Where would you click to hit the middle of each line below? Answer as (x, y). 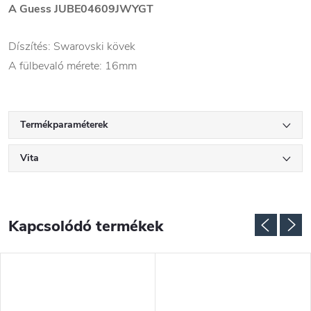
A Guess (31, 9)
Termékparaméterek (64, 125)
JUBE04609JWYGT (104, 9)
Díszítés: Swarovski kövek (72, 47)
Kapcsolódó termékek (86, 227)
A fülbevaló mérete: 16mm (73, 66)
